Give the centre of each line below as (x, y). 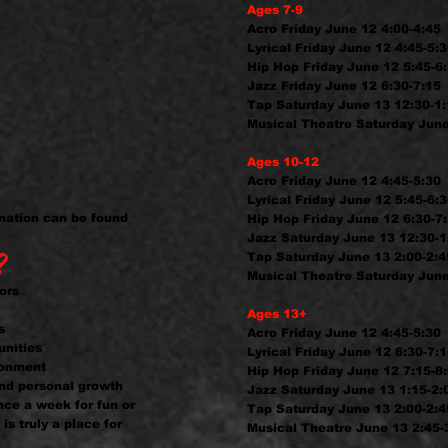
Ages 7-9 (275, 10)
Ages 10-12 (283, 162)
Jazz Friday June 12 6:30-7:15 (344, 86)
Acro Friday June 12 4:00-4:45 (344, 29)
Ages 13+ (277, 314)
